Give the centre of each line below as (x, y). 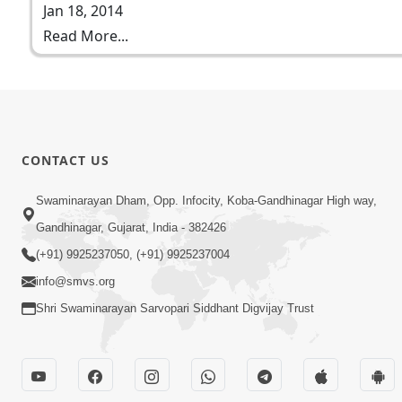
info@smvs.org (75, 282)
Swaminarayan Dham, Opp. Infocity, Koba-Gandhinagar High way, (206, 201)
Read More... (86, 36)
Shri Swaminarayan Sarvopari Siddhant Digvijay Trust (175, 309)
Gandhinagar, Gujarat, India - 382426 (131, 228)
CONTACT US (66, 160)
